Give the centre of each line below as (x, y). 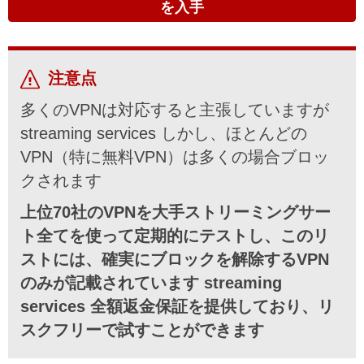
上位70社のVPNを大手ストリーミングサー (175, 212)
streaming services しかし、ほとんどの (164, 133)
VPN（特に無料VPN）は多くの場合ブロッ (175, 156)
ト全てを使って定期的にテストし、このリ (175, 235)
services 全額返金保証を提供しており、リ (177, 306)
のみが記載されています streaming (151, 282)
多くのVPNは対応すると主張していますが (175, 109)
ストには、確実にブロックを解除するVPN (175, 259)
